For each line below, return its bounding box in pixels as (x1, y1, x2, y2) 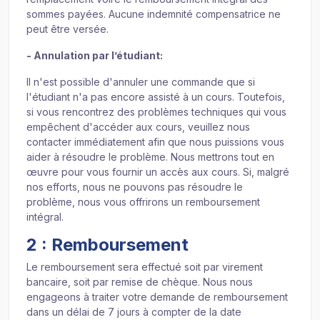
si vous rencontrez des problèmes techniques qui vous (26, 106, 286, 119)
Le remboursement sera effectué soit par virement (26, 261, 263, 274)
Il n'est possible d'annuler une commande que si (26, 76, 255, 89)
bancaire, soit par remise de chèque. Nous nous (26, 276, 253, 289)
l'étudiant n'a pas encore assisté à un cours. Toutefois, (26, 91, 285, 104)
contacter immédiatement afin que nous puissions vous (26, 136, 284, 149)
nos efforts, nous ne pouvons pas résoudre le (26, 181, 243, 194)
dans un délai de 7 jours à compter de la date (26, 306, 241, 319)
